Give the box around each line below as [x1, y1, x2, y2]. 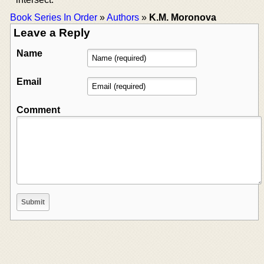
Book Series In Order [10, 12, 97, 22]
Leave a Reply [14, 26, 90, 39]
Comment [16, 104, 60, 115]
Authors [107, 12, 139, 22]
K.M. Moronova [149, 12, 216, 22]
